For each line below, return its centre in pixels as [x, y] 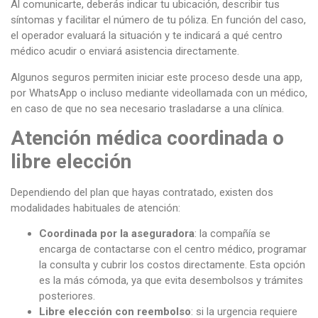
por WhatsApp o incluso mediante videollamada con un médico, [159, 93]
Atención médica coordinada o [147, 138]
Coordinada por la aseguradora [117, 234]
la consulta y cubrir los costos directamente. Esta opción [172, 265]
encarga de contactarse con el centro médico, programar [173, 250]
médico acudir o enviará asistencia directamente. [125, 51]
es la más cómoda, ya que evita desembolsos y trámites [171, 281]
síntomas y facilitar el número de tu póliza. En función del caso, [158, 20]
